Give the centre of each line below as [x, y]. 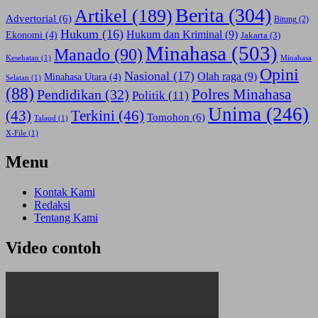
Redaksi [52, 205]
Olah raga [219, 77]
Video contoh [53, 247]
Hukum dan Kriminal [174, 35]
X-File [16, 133]
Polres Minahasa [241, 95]
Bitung [285, 20]
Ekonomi [24, 35]
